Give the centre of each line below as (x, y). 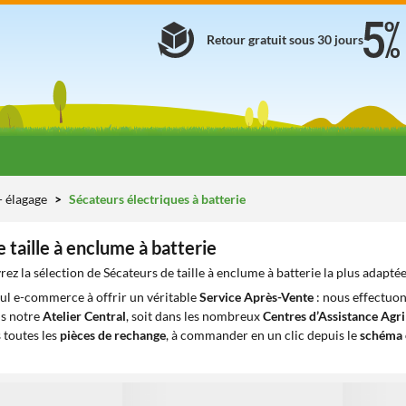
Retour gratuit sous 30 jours (285, 39)
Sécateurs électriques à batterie (156, 199)
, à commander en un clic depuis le (263, 335)
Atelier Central (84, 316)
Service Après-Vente (256, 297)
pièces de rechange (113, 335)
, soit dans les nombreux (194, 316)
